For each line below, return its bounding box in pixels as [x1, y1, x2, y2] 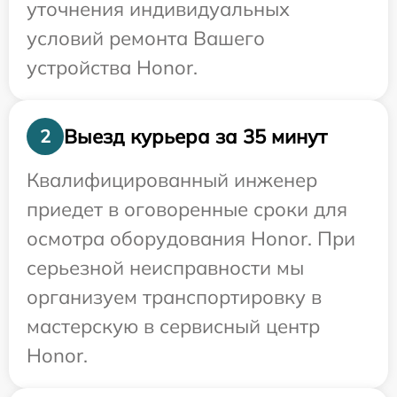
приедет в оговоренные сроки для [27, 197, 347, 222]
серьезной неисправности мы [27, 255, 304, 280]
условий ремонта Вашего [27, 26, 265, 51]
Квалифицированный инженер [27, 167, 317, 192]
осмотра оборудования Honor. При [27, 226, 355, 251]
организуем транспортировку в [27, 284, 322, 309]
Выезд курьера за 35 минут [64, 123, 327, 149]
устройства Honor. [27, 55, 198, 80]
